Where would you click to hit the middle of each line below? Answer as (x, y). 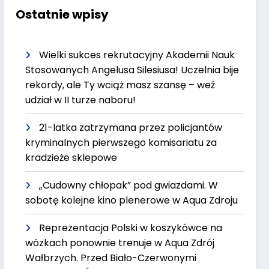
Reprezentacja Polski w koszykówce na (131, 228)
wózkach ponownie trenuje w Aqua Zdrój (120, 243)
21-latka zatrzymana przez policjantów (131, 127)
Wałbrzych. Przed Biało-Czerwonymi (111, 258)
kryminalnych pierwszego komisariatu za (121, 142)
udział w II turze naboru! (81, 100)
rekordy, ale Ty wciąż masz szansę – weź (120, 85)
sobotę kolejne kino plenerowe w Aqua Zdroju (132, 200)
